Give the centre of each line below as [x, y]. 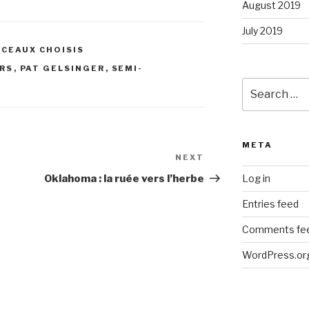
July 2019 [262, 31]
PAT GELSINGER [62, 69]
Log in [256, 179]
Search [259, 84]
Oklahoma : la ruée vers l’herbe [124, 179]
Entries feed [270, 204]
